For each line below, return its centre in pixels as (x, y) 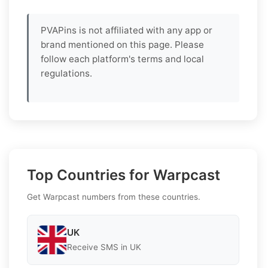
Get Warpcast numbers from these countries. (114, 197)
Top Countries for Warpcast (124, 175)
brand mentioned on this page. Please (122, 44)
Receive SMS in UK (104, 247)
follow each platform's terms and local (122, 59)
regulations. (66, 73)
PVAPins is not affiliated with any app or (127, 30)
